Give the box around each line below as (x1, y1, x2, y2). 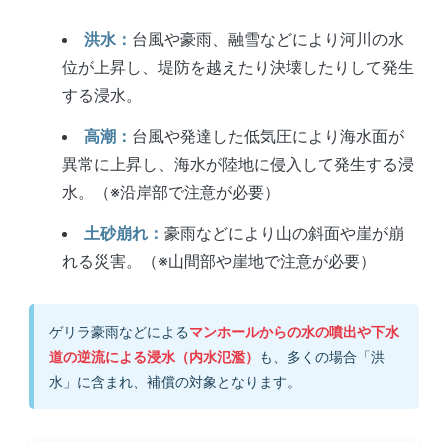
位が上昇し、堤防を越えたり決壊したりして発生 (62, 57, 415, 78)
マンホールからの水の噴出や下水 (188, 322, 399, 340)
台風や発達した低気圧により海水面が (132, 125, 405, 146)
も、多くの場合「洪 (258, 347, 385, 365)
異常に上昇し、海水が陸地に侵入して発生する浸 (62, 153, 415, 174)
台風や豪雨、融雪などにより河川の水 (132, 29, 405, 50)
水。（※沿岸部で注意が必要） (62, 181, 281, 202)
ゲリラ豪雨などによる (48, 322, 189, 340)
